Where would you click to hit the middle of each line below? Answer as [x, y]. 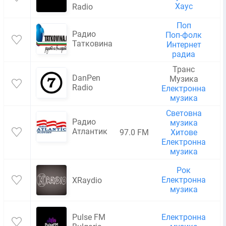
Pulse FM [89, 217]
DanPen [86, 78]
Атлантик [90, 131]
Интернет [184, 45]
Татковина [92, 44]
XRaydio [87, 180]
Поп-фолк [184, 35]
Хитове [184, 132]
